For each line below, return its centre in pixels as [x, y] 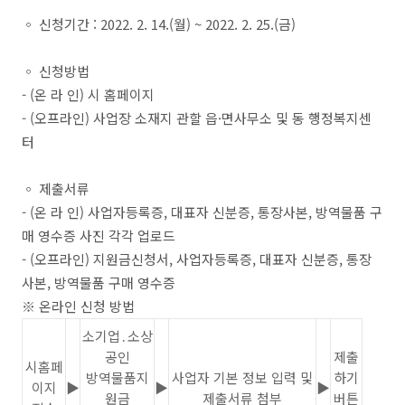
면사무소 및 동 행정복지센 [297, 118]
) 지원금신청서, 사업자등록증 [169, 259]
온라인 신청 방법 [87, 306]
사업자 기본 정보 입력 [234, 377]
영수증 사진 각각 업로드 [107, 235]
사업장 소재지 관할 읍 [155, 118]
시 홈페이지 [121, 94]
